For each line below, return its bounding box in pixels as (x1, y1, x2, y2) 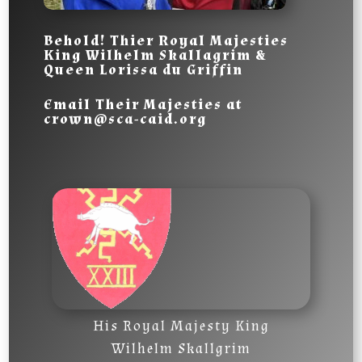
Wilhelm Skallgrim (111, 339, 251, 358)
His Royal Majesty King (92, 316, 270, 335)
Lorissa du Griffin (99, 60, 243, 79)
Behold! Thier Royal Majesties (43, 31, 288, 50)
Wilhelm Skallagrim (85, 45, 251, 65)
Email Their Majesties (43, 95, 222, 114)
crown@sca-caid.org (43, 109, 207, 128)
